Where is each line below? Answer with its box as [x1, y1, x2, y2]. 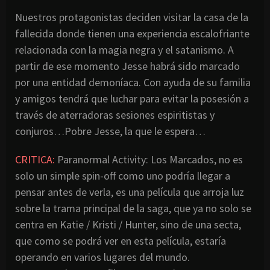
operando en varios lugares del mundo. [15, 250, 190, 264]
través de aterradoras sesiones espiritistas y [15, 107, 215, 122]
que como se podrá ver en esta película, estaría [15, 233, 226, 248]
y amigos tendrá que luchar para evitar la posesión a [15, 91, 249, 105]
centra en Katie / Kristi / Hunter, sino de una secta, [15, 217, 241, 231]
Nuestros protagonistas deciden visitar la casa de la [15, 10, 248, 24]
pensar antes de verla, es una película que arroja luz [15, 184, 244, 199]
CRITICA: [15, 152, 55, 166]
